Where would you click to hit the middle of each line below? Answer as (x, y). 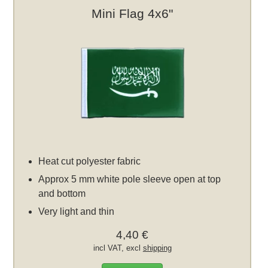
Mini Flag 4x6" (133, 14)
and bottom (62, 194)
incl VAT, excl (118, 248)
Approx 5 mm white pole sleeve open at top (130, 179)
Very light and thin (77, 212)
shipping (157, 248)
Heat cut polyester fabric (90, 162)
